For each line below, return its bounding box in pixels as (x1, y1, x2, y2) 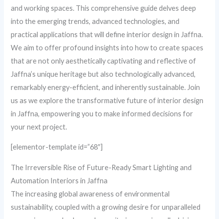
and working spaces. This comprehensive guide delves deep (11, 3, 197, 12)
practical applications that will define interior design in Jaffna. (11, 30, 203, 39)
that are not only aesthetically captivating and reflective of (11, 56, 197, 65)
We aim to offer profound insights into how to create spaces (11, 43, 204, 52)
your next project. (11, 122, 67, 131)
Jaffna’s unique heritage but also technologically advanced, (11, 69, 196, 78)
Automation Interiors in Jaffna (11, 176, 108, 185)
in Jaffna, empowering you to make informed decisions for (11, 109, 194, 118)
